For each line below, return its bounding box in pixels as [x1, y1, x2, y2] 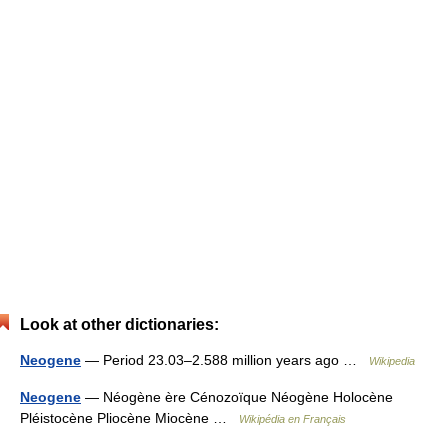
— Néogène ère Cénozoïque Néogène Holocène [81, 389, 393, 405]
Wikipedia [369, 355, 415, 367]
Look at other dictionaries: [20, 316, 219, 333]
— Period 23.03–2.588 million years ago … [81, 352, 369, 368]
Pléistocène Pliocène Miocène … [20, 410, 239, 426]
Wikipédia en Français [239, 413, 346, 425]
